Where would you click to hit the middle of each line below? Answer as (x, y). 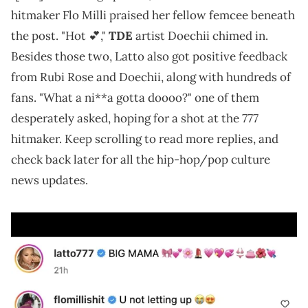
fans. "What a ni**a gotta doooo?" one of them (135, 98)
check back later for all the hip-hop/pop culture (141, 160)
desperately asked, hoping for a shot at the (126, 119)
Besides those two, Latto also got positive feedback (149, 57)
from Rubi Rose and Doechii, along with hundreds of (151, 77)
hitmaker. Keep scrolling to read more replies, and (145, 139)
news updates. (49, 180)
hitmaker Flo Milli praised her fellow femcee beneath (153, 15)
